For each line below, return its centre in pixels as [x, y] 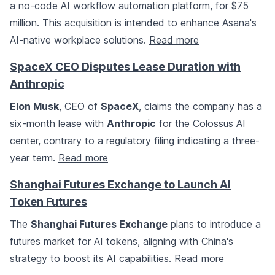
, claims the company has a [200, 107]
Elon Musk [34, 107]
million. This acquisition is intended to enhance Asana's [133, 23]
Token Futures [48, 202]
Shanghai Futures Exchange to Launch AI [120, 185]
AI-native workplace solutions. [79, 40]
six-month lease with [58, 124]
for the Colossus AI [201, 124]
